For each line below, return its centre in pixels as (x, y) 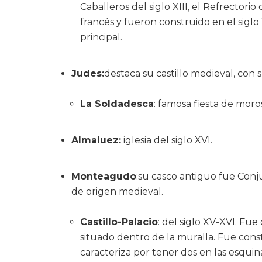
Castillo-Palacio (119, 222)
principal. (101, 37)
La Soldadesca (117, 104)
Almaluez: (96, 140)
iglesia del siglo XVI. (167, 140)
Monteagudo (104, 176)
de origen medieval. (117, 191)
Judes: (88, 73)
